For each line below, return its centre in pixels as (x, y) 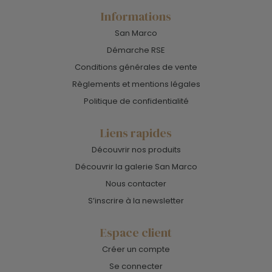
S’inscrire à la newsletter (136, 201)
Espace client (136, 233)
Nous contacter (136, 184)
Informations (136, 17)
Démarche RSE (136, 50)
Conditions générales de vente (136, 67)
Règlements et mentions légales (136, 84)
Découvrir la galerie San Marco (136, 167)
